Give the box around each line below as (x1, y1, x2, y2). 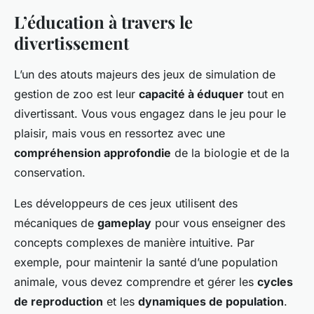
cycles (257, 275, 293, 289)
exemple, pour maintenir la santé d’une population (14, 255, 278, 270)
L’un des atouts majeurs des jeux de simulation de (14, 67, 275, 82)
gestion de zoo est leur (14, 87, 139, 102)
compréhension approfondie (14, 146, 171, 161)
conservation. (14, 165, 86, 180)
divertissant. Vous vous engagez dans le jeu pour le (14, 107, 286, 121)
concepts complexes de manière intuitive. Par (14, 235, 254, 250)
